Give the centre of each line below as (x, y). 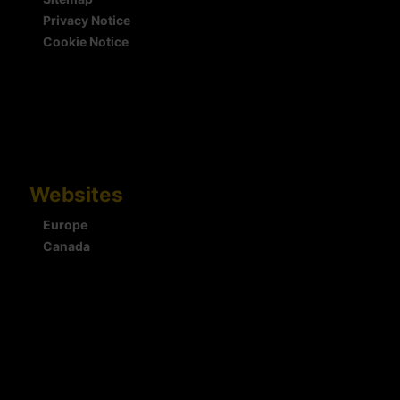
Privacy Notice (87, 21)
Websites (76, 195)
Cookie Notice (86, 42)
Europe (65, 225)
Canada (67, 246)
